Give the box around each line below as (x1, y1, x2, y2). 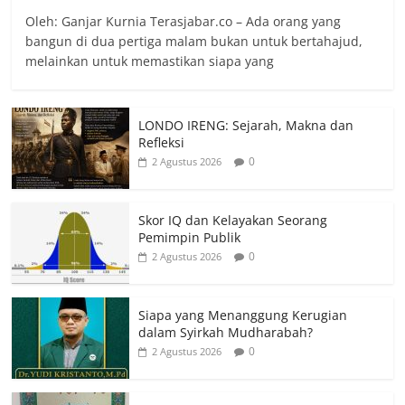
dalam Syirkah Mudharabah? (138, 323, 314, 341)
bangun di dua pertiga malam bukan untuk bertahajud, (25, 32, 363, 50)
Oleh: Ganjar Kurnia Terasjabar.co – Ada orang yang (25, 12, 342, 30)
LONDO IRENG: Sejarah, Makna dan (138, 116, 354, 134)
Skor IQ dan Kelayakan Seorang (138, 211, 328, 229)
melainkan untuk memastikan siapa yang (25, 52, 275, 70)
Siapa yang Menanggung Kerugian (138, 306, 348, 324)
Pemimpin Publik (138, 228, 241, 246)
